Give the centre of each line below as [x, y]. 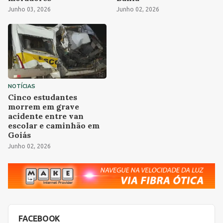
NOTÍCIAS [22, 86]
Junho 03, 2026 [29, 9]
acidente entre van [46, 116]
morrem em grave [44, 106]
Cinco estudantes [43, 97]
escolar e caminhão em [54, 125]
